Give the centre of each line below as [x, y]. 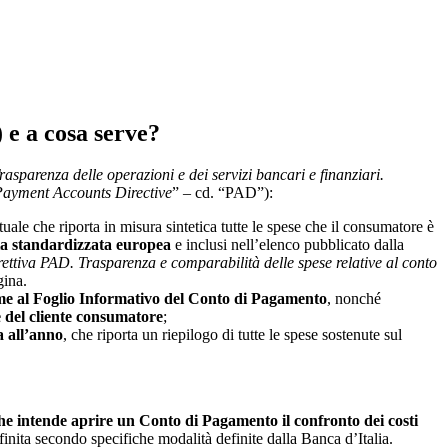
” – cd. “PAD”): [222, 193]
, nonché [354, 299]
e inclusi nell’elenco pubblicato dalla [287, 245]
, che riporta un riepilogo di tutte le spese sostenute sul [232, 335]
